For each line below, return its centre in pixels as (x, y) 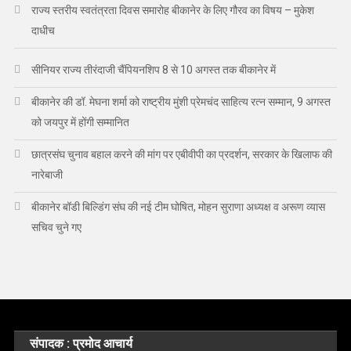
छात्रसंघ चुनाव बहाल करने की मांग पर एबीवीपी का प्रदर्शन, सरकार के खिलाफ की (181, 154)
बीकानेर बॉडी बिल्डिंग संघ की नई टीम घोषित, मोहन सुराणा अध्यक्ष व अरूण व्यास (178, 206)
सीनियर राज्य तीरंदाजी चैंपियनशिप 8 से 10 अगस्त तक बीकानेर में (153, 69)
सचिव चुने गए (56, 227)
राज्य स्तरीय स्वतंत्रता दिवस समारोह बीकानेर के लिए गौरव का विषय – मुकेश (172, 10)
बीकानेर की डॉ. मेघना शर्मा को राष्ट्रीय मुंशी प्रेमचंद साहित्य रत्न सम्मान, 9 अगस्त (181, 101)
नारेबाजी (47, 174)
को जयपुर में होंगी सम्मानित (80, 122)
